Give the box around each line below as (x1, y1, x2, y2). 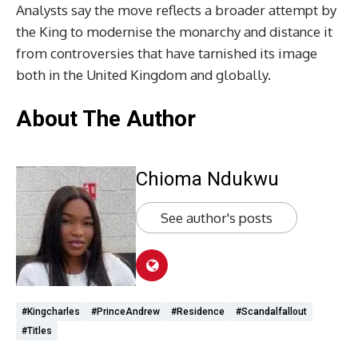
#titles (22, 325, 52, 336)
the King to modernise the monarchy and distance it (16, 23, 332, 40)
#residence (171, 306, 225, 317)
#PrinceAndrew (91, 306, 160, 317)
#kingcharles (22, 306, 80, 317)
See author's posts (161, 209, 272, 226)
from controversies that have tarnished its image (16, 45, 317, 62)
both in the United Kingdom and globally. (16, 66, 271, 83)
